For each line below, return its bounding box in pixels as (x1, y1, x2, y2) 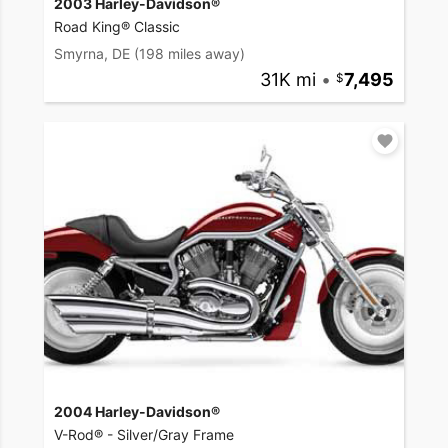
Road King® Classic (54, 17, 180, 35)
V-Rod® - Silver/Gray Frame (54, 425, 234, 443)
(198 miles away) (134, 44, 245, 62)
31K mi (259, 68, 316, 90)
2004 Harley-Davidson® (54, 402, 220, 420)
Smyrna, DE (54, 44, 130, 62)
